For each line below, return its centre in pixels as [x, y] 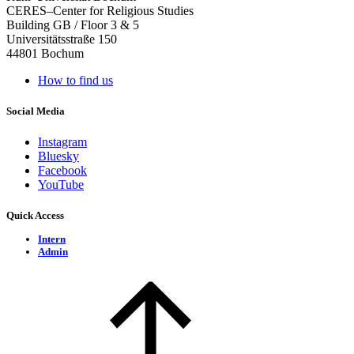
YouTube [61, 185]
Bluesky [58, 156]
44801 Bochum [45, 53]
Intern [52, 239]
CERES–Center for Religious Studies [100, 10]
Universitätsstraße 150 [62, 39]
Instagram [62, 142]
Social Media [36, 111]
